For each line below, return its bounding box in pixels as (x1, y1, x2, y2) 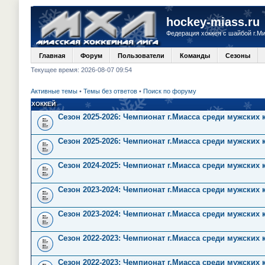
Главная (39, 52, 65, 59)
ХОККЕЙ (31, 100, 56, 107)
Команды (180, 52, 210, 59)
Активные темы (31, 87, 77, 95)
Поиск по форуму (143, 87, 196, 95)
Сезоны (225, 52, 250, 59)
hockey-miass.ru (166, 15, 260, 28)
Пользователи (118, 52, 164, 59)
